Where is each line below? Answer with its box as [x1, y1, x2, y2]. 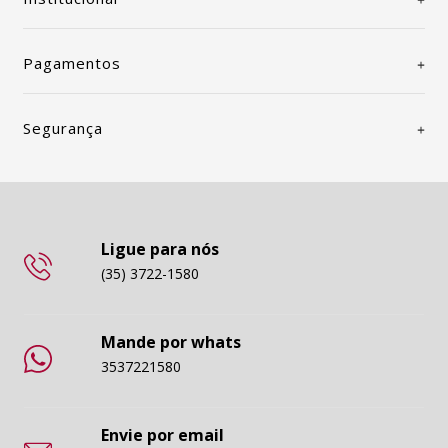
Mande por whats [100, 331, 241, 354]
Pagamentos [23, 53, 121, 74]
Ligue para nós [100, 238, 219, 261]
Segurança [23, 118, 103, 139]
